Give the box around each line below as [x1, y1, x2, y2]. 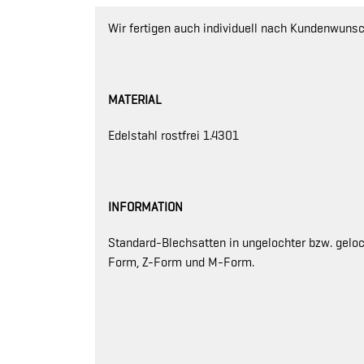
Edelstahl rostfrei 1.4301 [108, 128, 239, 143]
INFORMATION [108, 200, 183, 214]
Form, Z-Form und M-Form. [108, 255, 254, 270]
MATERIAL [108, 93, 162, 107]
